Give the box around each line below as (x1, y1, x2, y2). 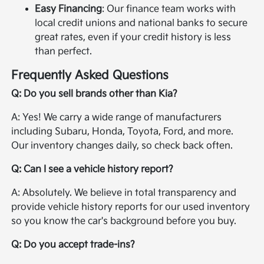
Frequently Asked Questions (11, 68, 169, 82)
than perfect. (35, 45, 93, 57)
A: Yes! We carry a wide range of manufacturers (11, 111, 222, 123)
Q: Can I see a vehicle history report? (11, 163, 174, 175)
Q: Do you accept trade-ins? (11, 239, 136, 250)
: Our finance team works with (102, 3, 236, 15)
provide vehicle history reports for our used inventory (11, 201, 250, 213)
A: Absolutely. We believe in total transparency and (11, 187, 237, 199)
